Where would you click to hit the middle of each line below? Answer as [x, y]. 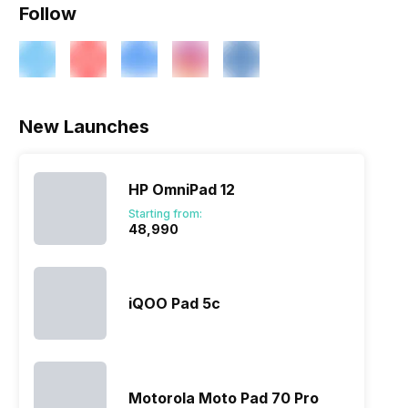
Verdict [106, 107]
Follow [48, 14]
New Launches [85, 127]
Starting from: [166, 214]
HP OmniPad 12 [182, 190]
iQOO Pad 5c [175, 304]
